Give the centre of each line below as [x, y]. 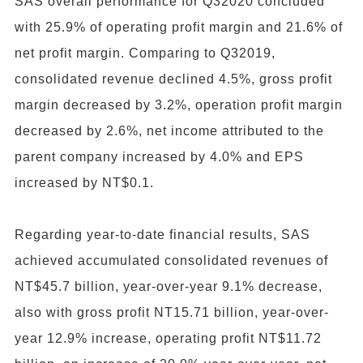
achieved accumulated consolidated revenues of [171, 260]
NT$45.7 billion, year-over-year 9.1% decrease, [169, 286]
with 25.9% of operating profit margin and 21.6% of [179, 27]
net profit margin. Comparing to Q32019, [145, 53]
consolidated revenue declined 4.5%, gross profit [173, 79]
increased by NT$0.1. [84, 182]
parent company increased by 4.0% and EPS [159, 156]
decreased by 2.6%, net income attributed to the [169, 130]
